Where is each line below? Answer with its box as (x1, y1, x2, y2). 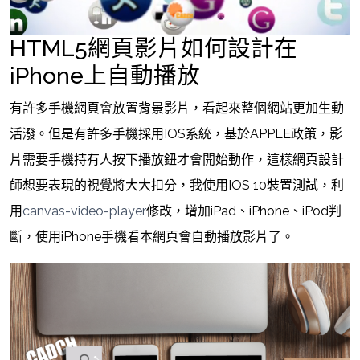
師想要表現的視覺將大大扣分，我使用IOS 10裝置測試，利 (10, 178, 344, 194)
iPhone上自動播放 (10, 62, 200, 90)
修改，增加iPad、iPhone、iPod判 (146, 203, 342, 219)
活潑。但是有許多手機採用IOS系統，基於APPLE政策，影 (10, 126, 342, 142)
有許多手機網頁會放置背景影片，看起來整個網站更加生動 (10, 100, 344, 117)
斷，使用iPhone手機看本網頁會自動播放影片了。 (10, 229, 294, 245)
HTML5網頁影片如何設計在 (10, 35, 297, 63)
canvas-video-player (22, 203, 146, 219)
